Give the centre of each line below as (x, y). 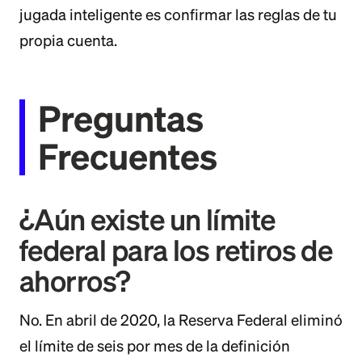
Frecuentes (128, 156)
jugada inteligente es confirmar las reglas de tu (178, 15)
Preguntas (121, 118)
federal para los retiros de (176, 250)
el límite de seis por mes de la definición (155, 346)
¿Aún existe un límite (147, 219)
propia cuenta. (68, 40)
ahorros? (75, 281)
